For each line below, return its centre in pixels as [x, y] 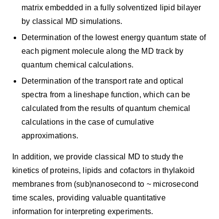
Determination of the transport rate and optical [103, 81]
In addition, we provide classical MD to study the [98, 157]
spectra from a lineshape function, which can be [106, 95]
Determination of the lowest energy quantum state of [114, 37]
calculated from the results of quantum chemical [106, 108]
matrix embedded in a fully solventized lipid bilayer [111, 8]
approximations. [50, 136]
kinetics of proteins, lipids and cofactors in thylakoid [104, 170]
